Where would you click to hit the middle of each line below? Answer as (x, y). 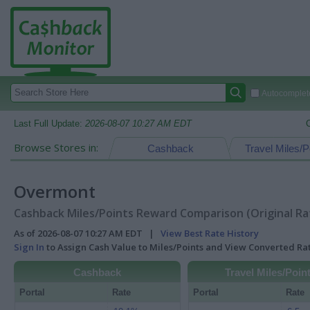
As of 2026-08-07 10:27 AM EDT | (87, 233)
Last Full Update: (49, 124)
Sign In (29, 247)
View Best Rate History (210, 233)
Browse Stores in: (56, 147)
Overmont (55, 191)
